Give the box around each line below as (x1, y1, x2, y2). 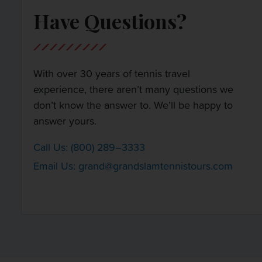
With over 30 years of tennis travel (33, 65, 190, 82)
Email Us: (33, 158, 78, 174)
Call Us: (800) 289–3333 (33, 139, 145, 156)
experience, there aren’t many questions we (33, 81, 233, 98)
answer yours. (33, 113, 96, 129)
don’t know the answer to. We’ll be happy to (33, 97, 233, 113)
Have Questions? (33, 8, 187, 35)
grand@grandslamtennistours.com (78, 158, 233, 174)
